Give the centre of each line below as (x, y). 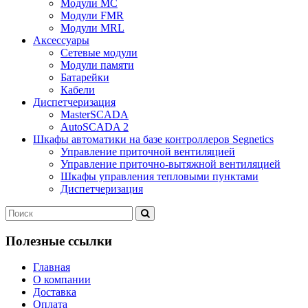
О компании (62, 280)
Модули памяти (97, 65)
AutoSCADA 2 (95, 126)
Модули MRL (92, 27)
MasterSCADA (95, 114)
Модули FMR (92, 15)
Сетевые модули (99, 52)
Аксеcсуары (61, 40)
